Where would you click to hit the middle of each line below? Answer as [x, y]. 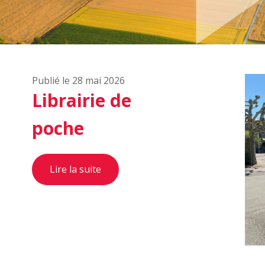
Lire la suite [75, 169]
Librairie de [82, 100]
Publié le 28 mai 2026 [78, 80]
